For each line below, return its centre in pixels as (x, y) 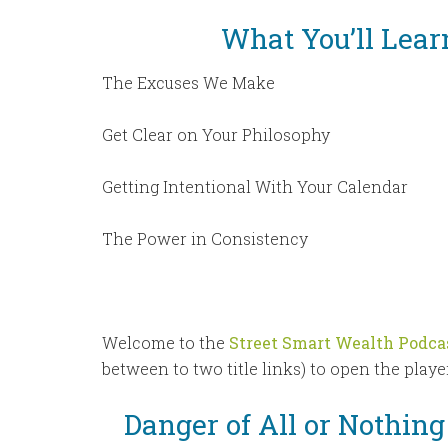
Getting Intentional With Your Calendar (255, 186)
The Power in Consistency (205, 238)
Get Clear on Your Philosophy (216, 134)
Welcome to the (165, 342)
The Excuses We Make (188, 82)
